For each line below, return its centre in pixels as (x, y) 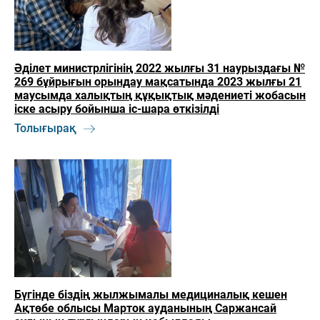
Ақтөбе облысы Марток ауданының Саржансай (145, 309)
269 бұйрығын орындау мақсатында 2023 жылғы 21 (158, 82)
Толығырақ (45, 129)
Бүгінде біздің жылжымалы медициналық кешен (151, 295)
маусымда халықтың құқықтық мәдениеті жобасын (160, 96)
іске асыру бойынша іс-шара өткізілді (117, 109)
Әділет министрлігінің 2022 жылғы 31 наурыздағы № (160, 69)
